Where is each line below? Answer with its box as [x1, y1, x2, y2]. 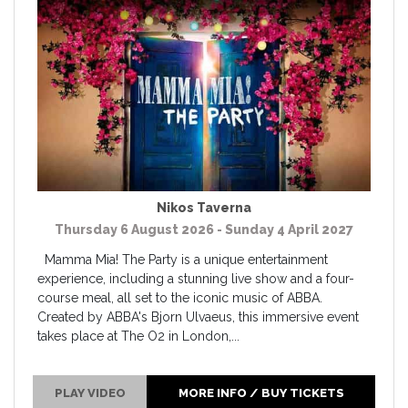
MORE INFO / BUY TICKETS [178, 385, 344, 400]
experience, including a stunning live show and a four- [37, 270, 354, 286]
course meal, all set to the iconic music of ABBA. [37, 290, 322, 305]
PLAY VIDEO [54, 385, 126, 400]
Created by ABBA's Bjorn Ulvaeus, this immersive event [37, 309, 359, 324]
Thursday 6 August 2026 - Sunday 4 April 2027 [55, 221, 353, 237]
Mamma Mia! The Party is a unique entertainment [37, 251, 328, 267]
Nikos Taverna [157, 199, 251, 215]
